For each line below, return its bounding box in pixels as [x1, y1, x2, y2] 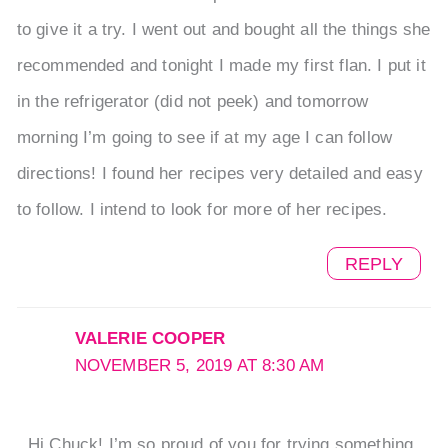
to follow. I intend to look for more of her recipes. [16, 199, 388, 219]
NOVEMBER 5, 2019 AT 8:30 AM [74, 355, 325, 375]
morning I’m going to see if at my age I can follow [16, 127, 393, 147]
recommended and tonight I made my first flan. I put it [16, 55, 426, 75]
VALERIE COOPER [74, 328, 226, 348]
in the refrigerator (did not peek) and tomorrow [16, 91, 369, 111]
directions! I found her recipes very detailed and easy [16, 163, 423, 183]
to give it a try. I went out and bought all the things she [16, 19, 431, 39]
